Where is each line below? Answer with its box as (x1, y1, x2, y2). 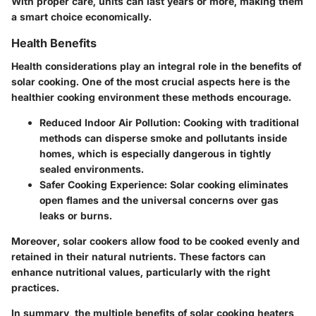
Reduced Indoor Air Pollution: (39, 116, 181, 128)
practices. (11, 281, 59, 293)
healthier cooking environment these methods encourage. (11, 90, 291, 103)
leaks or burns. (39, 209, 112, 221)
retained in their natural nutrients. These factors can (11, 250, 266, 262)
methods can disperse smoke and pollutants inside (39, 131, 287, 144)
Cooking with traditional (181, 116, 299, 128)
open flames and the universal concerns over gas (39, 193, 279, 206)
